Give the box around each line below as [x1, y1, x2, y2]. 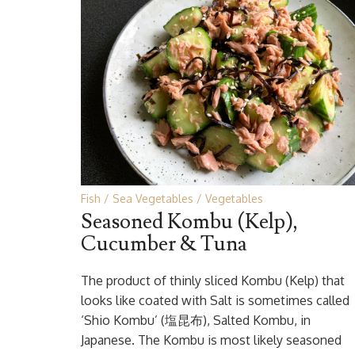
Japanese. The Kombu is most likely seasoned [81, 332, 342, 348]
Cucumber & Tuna [81, 231, 247, 258]
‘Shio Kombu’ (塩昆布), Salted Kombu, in [81, 312, 311, 328]
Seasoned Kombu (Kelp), [81, 208, 298, 235]
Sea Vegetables [113, 192, 193, 205]
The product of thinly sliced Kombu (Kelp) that [81, 273, 345, 288]
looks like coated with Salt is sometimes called [81, 292, 349, 308]
